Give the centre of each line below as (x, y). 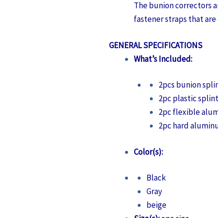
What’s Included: (163, 59)
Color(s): (148, 152)
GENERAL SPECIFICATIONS (156, 45)
